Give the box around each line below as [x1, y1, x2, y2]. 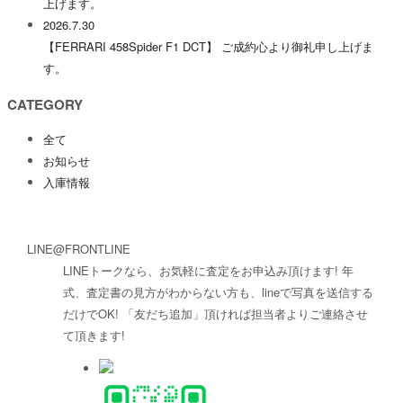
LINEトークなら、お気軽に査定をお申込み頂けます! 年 [62, 261, 354, 279]
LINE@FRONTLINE [26, 239, 130, 257]
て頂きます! [62, 326, 125, 344]
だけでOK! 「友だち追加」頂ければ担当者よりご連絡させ [62, 304, 368, 322]
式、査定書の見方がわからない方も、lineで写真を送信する [62, 282, 373, 300]
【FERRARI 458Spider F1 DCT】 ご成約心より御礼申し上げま [43, 38, 373, 56]
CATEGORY [7, 94, 83, 114]
